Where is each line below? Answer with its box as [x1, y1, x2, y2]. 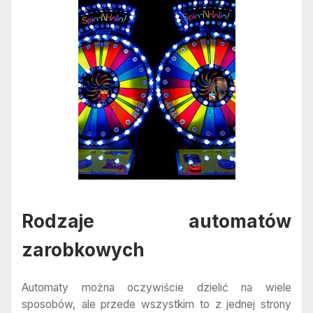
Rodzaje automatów [22, 210, 291, 233]
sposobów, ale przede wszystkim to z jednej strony [22, 297, 291, 311]
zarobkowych [22, 239, 145, 261]
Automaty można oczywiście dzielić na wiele [22, 280, 291, 294]
